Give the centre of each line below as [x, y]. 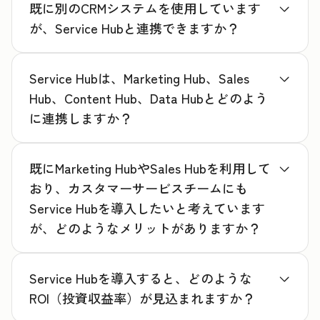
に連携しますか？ [81, 118]
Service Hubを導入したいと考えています [147, 208]
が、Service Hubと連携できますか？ [134, 28]
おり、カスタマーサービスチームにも [139, 188]
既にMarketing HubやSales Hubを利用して [150, 168]
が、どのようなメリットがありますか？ [145, 228]
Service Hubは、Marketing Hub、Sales [139, 78]
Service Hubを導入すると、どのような [141, 278]
